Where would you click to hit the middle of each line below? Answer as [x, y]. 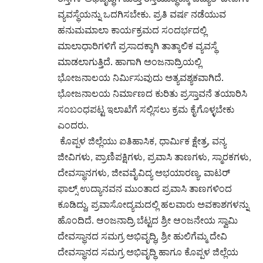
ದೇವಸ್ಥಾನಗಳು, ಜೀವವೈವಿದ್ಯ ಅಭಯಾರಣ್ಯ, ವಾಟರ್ [144, 172]
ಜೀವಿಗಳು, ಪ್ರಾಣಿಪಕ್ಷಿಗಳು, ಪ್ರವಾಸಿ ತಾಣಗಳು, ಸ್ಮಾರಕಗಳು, [154, 156]
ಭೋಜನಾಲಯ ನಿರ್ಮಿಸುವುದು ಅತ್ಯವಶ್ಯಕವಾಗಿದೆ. [141, 77]
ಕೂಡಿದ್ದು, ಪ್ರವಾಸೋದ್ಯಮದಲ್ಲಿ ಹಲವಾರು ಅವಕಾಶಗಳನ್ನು [153, 204]
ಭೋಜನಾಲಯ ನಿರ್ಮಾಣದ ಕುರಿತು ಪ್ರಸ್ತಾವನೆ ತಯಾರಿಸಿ [152, 93]
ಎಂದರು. [73, 125]
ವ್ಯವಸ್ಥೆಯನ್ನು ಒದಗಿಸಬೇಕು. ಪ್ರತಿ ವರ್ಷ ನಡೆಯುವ [142, 14]
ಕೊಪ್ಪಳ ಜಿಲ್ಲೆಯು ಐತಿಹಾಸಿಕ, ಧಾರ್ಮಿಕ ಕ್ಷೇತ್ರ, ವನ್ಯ [142, 141]
